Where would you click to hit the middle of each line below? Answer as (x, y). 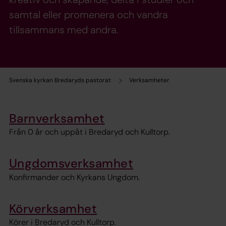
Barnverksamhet (57, 118)
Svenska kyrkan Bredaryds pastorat (60, 80)
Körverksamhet (53, 208)
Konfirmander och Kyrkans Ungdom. (74, 177)
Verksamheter (149, 80)
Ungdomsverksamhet (71, 163)
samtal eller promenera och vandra (89, 15)
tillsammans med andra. (64, 30)
